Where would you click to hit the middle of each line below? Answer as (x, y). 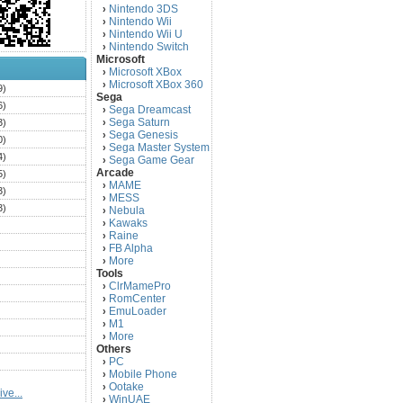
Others (114, 349)
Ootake (126, 387)
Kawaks (128, 223)
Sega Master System (159, 148)
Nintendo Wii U (146, 34)
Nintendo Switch (149, 47)
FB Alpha (131, 248)
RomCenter (137, 299)
